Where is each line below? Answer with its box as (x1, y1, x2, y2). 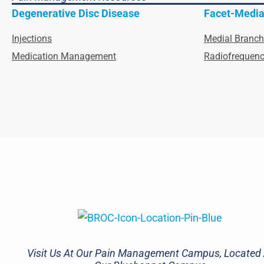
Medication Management (12, 51, 116, 62)
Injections (12, 33, 52, 45)
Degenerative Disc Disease (12, 7, 140, 20)
